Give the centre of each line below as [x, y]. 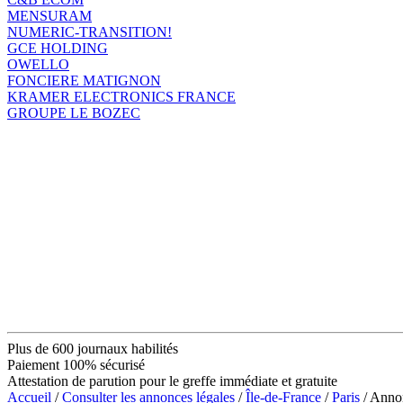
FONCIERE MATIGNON [84, 80]
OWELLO [38, 64]
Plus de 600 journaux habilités [93, 348]
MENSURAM [49, 15]
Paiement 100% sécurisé [76, 364]
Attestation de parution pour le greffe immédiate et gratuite [172, 381]
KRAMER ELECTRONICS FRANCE [121, 96]
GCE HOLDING [58, 48]
